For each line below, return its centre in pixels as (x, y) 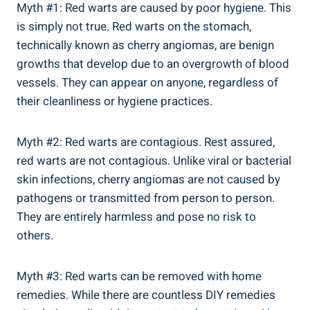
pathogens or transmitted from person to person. (146, 198)
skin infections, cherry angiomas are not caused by (148, 179)
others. (35, 235)
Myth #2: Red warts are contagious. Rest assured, (146, 142)
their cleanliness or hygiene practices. (115, 101)
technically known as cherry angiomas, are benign (145, 45)
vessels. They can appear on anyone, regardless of (147, 82)
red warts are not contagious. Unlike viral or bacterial (154, 161)
